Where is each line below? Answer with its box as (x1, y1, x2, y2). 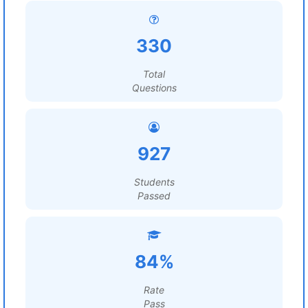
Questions (131, 82, 177, 93)
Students (133, 176, 175, 188)
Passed (137, 190, 170, 201)
